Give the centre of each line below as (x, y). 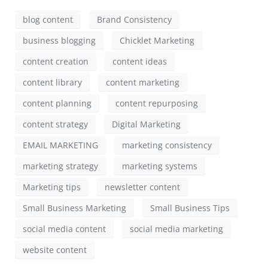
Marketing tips (52, 187)
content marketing (143, 82)
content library (52, 82)
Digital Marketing (146, 124)
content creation (56, 61)
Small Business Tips (190, 208)
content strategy (55, 124)
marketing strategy (60, 166)
